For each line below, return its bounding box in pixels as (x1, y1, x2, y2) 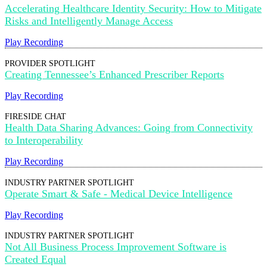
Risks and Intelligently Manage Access (5, 15, 173, 27)
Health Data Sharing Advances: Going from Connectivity (5, 122, 253, 133)
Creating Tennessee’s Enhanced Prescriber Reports (5, 69, 224, 80)
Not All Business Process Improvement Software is (5, 241, 226, 253)
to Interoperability (5, 134, 83, 146)
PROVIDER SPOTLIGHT (5, 59, 95, 68)
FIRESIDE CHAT (5, 112, 66, 121)
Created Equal (5, 253, 66, 265)
